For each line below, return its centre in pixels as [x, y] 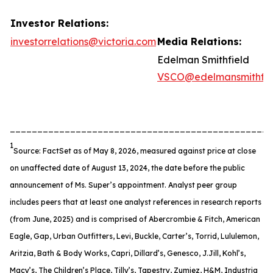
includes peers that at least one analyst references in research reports [136, 202]
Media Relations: [199, 41]
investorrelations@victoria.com [83, 41]
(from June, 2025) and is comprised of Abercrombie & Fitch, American [135, 219]
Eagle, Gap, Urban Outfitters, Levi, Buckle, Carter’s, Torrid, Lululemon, [134, 236]
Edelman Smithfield [203, 60]
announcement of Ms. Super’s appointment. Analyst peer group [123, 185]
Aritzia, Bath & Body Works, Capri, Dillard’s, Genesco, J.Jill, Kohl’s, [128, 253]
